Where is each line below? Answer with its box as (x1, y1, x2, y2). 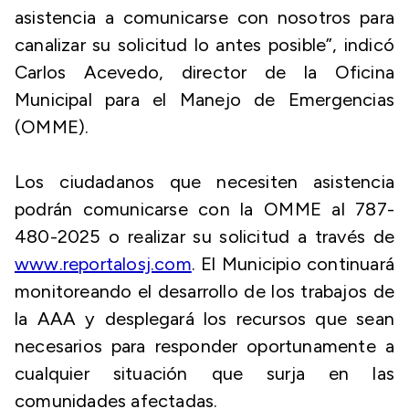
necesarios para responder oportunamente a (15, 335, 394, 357)
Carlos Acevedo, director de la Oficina (15, 61, 394, 83)
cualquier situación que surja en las (15, 362, 394, 384)
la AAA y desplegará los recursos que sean (15, 308, 394, 330)
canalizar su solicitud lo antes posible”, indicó (15, 34, 394, 56)
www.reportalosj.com (15, 253, 192, 275)
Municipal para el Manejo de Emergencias (15, 89, 394, 110)
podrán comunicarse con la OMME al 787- (15, 198, 394, 220)
